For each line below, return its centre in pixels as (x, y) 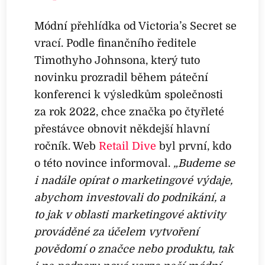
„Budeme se (204, 163)
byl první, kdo (194, 146)
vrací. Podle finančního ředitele (116, 43)
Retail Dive (128, 146)
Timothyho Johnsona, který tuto (117, 60)
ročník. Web (67, 146)
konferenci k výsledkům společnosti (129, 94)
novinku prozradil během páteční (122, 77)
